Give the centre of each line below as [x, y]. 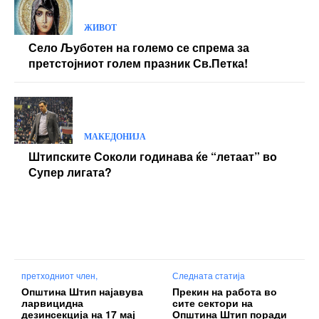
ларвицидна [52, 302]
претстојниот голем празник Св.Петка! [138, 63]
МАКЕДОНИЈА [115, 136]
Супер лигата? [70, 172]
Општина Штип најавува [82, 291]
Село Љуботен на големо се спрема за [139, 48]
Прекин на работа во [225, 291]
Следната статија [209, 275]
